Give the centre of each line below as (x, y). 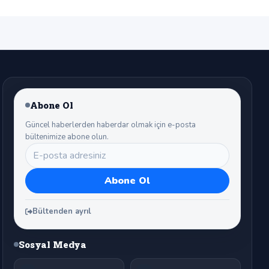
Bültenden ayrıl (62, 212)
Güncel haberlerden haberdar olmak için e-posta (110, 125)
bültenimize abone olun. (67, 137)
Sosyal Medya (53, 244)
